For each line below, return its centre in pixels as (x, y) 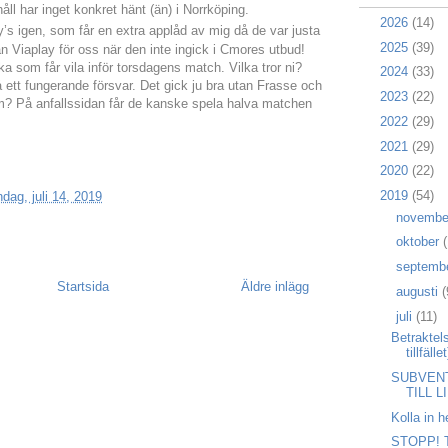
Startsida (83, 286)
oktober (419, 242)
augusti (418, 291)
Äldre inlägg (275, 286)
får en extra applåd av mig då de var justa (197, 31)
